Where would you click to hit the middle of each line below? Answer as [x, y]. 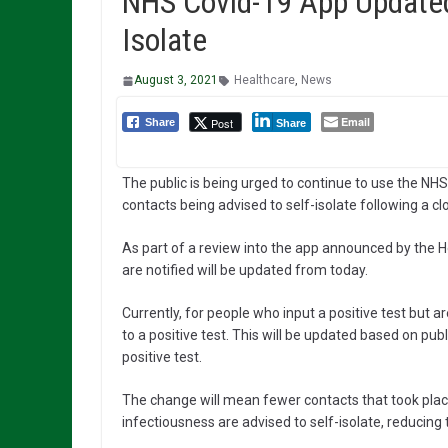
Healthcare [264, 80]
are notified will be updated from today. [245, 270]
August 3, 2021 [176, 80]
